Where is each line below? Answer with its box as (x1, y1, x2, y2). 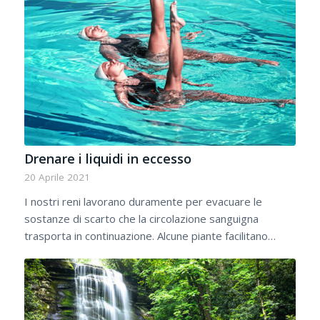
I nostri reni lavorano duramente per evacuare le (24, 194, 262, 209)
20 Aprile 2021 (24, 170, 90, 184)
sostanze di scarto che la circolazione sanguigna (24, 211, 259, 226)
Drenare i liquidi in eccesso (24, 149, 191, 167)
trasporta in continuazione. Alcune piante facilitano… (24, 228, 276, 243)
